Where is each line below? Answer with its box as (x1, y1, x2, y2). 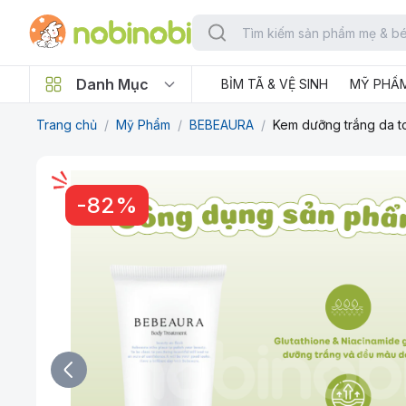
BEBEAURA (189, 117, 254, 132)
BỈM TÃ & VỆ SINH (221, 76, 328, 92)
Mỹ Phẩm (116, 117, 170, 132)
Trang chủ (36, 117, 97, 132)
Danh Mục (76, 75, 149, 93)
